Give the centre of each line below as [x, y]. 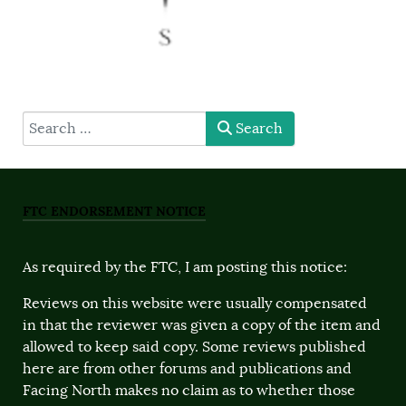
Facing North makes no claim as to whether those [189, 391]
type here [54, 121]
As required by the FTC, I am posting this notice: [185, 267]
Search [257, 129]
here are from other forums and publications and [187, 369]
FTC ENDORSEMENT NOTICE [114, 211]
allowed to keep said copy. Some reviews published [194, 347]
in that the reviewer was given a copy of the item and [202, 325]
